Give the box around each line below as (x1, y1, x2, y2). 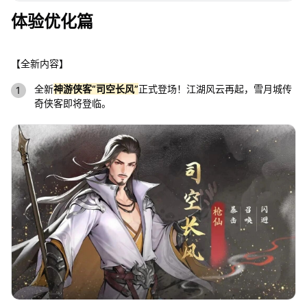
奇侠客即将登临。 (34, 97, 111, 110)
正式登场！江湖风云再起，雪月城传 (138, 83, 292, 95)
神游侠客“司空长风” (53, 83, 138, 95)
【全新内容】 (10, 58, 69, 70)
